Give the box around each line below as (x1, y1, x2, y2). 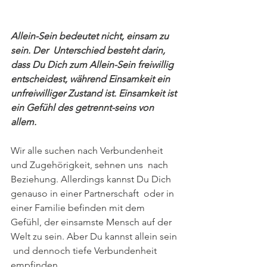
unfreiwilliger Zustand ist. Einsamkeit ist (11, 88, 179, 99)
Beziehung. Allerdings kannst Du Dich (11, 173, 173, 185)
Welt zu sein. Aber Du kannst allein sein (11, 231, 179, 242)
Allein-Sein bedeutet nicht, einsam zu (11, 30, 171, 42)
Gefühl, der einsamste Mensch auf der (11, 216, 174, 228)
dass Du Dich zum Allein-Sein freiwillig (11, 59, 178, 70)
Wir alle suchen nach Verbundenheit (11, 145, 165, 156)
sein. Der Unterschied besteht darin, (11, 45, 167, 56)
